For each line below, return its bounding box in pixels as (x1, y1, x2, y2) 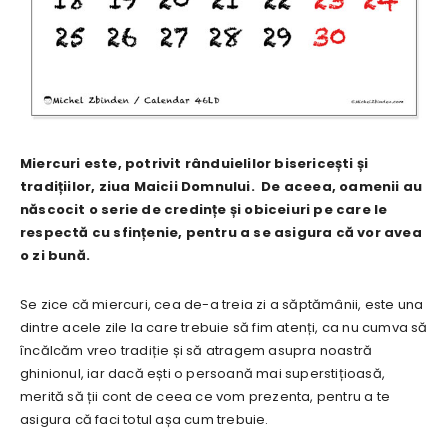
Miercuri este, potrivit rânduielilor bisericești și (20, 154, 369, 174)
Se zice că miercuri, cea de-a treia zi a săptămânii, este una (20, 295, 424, 315)
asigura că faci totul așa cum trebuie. (20, 410, 269, 430)
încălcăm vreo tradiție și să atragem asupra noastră (20, 341, 373, 361)
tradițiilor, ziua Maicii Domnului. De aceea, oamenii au (20, 177, 423, 197)
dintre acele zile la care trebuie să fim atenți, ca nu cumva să (20, 318, 428, 338)
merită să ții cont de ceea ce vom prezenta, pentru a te (20, 387, 390, 407)
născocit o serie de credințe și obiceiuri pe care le (20, 200, 388, 220)
